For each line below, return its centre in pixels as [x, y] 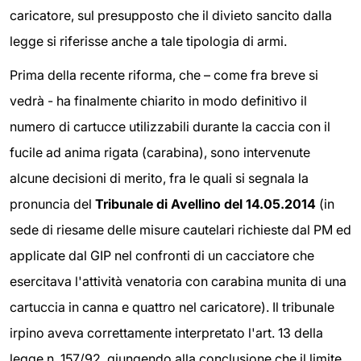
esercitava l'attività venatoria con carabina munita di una [178, 281]
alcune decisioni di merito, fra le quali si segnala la [159, 178]
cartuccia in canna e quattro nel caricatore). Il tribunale [172, 307]
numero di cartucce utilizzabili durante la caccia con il [170, 126]
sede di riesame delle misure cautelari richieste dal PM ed [180, 229]
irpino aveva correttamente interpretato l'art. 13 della [166, 332]
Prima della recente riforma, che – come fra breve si [164, 75]
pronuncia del [52, 203]
